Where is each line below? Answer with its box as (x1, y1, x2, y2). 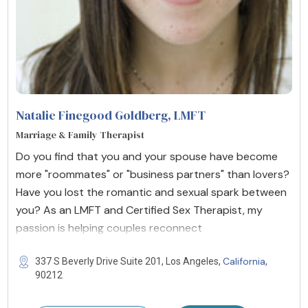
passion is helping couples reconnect (16, 220, 202, 235)
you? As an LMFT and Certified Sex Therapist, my (16, 202, 263, 217)
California (223, 254, 265, 267)
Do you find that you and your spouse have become (16, 148, 278, 164)
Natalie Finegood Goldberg (16, 106, 168, 124)
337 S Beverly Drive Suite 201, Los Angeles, (35, 255, 223, 267)
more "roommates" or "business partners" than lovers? (16, 166, 289, 181)
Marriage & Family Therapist (16, 127, 144, 142)
